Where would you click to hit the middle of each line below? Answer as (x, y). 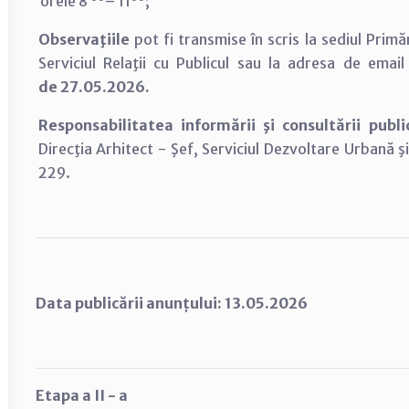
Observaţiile (86, 39)
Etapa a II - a (82, 395)
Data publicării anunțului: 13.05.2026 (172, 303)
